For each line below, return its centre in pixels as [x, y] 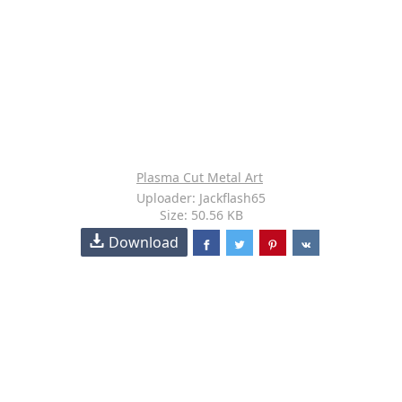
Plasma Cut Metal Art [200, 177]
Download [144, 242]
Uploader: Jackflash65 [201, 198]
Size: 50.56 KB [201, 215]
